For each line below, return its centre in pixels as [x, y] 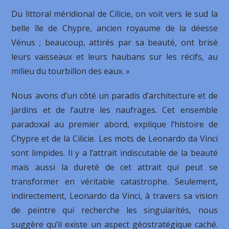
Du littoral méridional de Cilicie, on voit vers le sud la [114, 14]
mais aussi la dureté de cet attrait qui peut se [114, 167]
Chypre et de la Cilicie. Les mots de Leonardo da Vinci [114, 139]
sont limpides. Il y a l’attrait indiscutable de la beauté [114, 153]
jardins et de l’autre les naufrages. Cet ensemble [114, 110]
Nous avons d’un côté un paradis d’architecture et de [114, 96]
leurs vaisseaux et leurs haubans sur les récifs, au [114, 57]
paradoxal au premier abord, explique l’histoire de [114, 124]
